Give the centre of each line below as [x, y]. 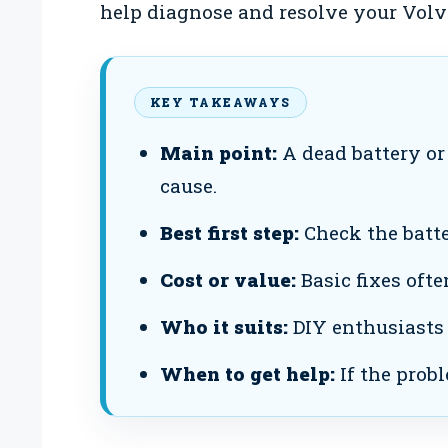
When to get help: [247, 374]
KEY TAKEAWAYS [220, 102]
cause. [188, 186]
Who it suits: [223, 327]
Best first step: [229, 233]
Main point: [218, 153]
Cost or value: [227, 280]
